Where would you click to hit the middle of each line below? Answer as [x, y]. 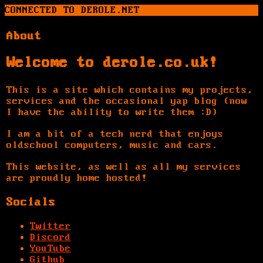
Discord [50, 237]
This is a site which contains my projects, [130, 90]
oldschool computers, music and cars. [112, 145]
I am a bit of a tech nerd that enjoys [115, 134]
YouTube [50, 248]
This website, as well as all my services [124, 167]
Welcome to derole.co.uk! [112, 63]
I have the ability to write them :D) [112, 112]
